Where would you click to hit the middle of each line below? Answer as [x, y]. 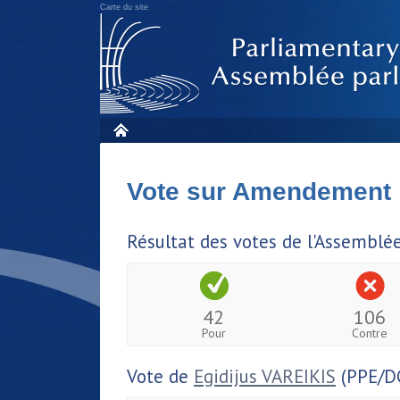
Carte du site [124, 7]
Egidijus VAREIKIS [265, 376]
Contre [370, 333]
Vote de [160, 376]
